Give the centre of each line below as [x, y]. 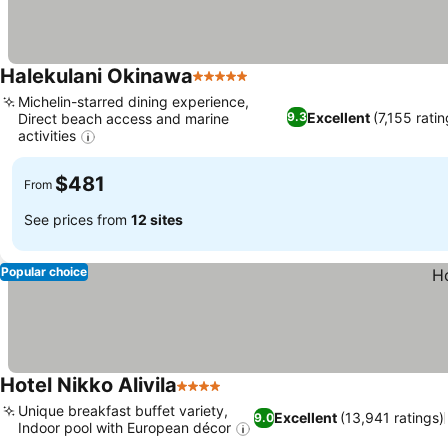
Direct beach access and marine [123, 118]
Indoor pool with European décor [124, 428]
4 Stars [203, 396]
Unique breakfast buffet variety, [123, 411]
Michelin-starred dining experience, [133, 101]
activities [47, 135]
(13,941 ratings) [392, 418]
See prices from [77, 219]
